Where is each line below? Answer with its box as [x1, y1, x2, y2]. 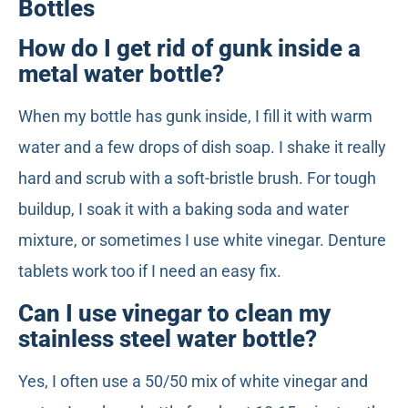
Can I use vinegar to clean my [18, 299, 331, 327]
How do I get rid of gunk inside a [18, 35, 361, 63]
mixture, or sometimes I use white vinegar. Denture [18, 230, 386, 250]
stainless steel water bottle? [18, 324, 317, 352]
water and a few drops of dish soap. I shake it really [18, 138, 386, 158]
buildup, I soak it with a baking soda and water [18, 199, 349, 219]
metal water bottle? [18, 60, 224, 88]
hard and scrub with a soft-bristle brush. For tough [18, 168, 376, 189]
